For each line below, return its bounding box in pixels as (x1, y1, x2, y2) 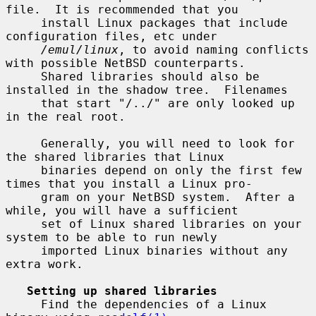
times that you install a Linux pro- (6, 176, 253, 190)
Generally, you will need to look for (6, 136, 41, 150)
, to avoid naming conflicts (119, 42, 309, 56)
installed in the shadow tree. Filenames (6, 83, 288, 97)
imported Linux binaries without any (6, 243, 41, 257)
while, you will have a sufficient (6, 203, 238, 217)
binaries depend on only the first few (6, 163, 41, 177)
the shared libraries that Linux (6, 150, 224, 164)
